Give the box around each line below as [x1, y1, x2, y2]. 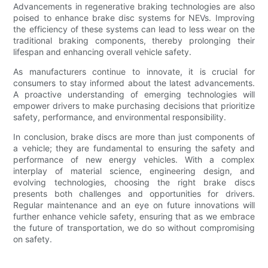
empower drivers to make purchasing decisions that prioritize [13, 100, 255, 111]
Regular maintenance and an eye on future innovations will [13, 200, 255, 211]
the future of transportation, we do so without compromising [13, 223, 255, 233]
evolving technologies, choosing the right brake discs [13, 177, 255, 188]
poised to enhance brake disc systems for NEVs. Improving [13, 13, 255, 23]
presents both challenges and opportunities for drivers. [13, 188, 255, 199]
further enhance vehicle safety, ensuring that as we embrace [13, 211, 255, 222]
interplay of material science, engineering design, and [13, 166, 255, 176]
